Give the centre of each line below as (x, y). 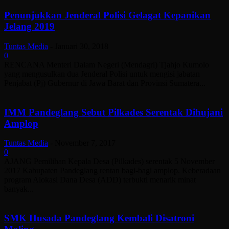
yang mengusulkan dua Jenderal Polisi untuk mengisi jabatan (102, 74)
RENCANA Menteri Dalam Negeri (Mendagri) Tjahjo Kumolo (107, 65)
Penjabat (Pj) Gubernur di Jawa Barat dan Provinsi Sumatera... (105, 83)
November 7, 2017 (85, 143)
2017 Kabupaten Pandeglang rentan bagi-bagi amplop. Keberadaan (112, 171)
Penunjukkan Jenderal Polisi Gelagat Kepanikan (107, 15)
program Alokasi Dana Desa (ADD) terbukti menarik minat (100, 180)
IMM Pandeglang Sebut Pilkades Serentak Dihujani (113, 112)
